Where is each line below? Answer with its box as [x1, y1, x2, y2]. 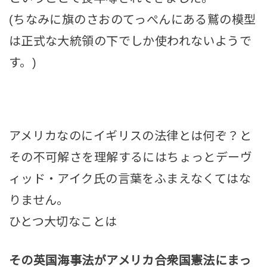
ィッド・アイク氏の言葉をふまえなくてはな [8, 172, 252, 185]
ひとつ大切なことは [8, 215, 117, 228]
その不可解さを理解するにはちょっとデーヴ [8, 150, 253, 164]
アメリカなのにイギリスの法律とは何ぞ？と [8, 129, 252, 142]
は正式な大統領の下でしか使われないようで [8, 35, 252, 48]
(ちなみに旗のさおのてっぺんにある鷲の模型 [8, 13, 256, 27]
